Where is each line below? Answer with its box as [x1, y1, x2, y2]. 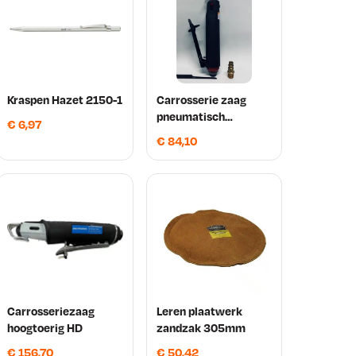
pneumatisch [156, 109, 225, 123]
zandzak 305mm [156, 320, 246, 335]
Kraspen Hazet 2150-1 [6, 92, 122, 106]
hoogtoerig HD [6, 320, 83, 335]
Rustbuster [156, 126, 214, 140]
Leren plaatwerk [156, 304, 242, 318]
